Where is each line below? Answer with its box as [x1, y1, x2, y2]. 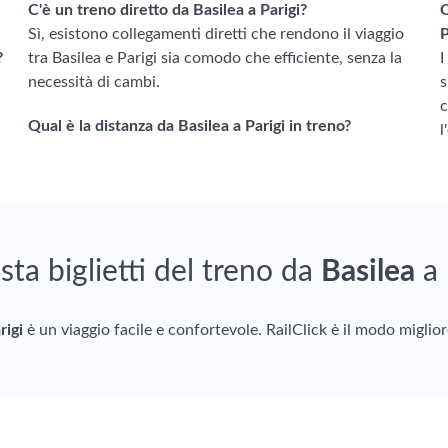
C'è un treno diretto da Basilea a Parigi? [28, 2, 307, 18]
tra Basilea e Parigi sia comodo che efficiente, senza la [28, 50, 402, 66]
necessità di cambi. [28, 74, 160, 90]
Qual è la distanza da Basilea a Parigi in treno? [28, 118, 351, 134]
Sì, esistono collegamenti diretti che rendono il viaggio [28, 26, 404, 42]
